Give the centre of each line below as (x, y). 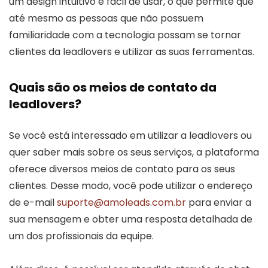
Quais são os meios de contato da (113, 87)
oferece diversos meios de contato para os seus (122, 169)
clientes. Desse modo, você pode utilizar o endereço (131, 185)
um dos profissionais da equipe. (81, 236)
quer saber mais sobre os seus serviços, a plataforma (134, 152)
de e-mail (33, 202)
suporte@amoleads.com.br (121, 202)
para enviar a (219, 202)
